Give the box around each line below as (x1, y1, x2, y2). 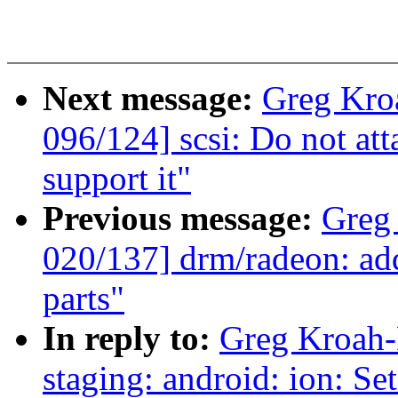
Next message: (43, 79, 262, 118)
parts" (43, 279, 124, 318)
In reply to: (43, 319, 219, 358)
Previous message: (43, 199, 322, 238)
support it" (43, 159, 191, 198)
